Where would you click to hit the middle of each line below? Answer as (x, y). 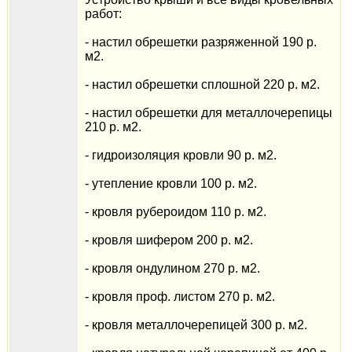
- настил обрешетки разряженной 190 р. (200, 42)
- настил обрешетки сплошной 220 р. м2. (202, 84)
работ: (103, 14)
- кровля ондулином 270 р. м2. (172, 268)
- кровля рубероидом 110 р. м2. (175, 212)
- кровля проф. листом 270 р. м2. (180, 297)
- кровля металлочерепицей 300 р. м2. (196, 325)
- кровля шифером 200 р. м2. (169, 240)
